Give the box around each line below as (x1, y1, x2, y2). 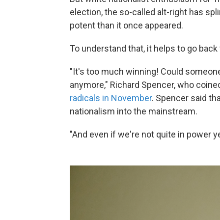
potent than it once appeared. (70, 20, 183, 30)
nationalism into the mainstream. (70, 106, 197, 116)
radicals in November (70, 92, 152, 103)
